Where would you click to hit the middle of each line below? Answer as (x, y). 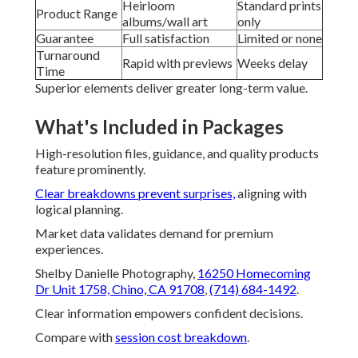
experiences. (69, 249)
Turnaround (68, 55)
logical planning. (79, 209)
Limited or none (280, 38)
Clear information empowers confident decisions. (169, 313)
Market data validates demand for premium (154, 233)
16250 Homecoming (254, 273)
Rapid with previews (177, 63)
